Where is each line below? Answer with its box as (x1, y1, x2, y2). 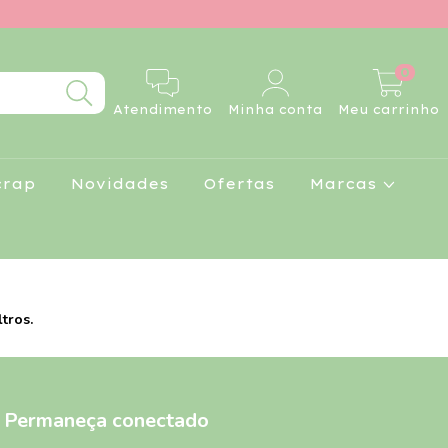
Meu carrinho (338, 102, 440, 118)
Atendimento (112, 102, 212, 118)
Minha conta (228, 102, 324, 118)
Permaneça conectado (4, 407, 209, 434)
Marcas (309, 175, 383, 193)
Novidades (70, 175, 169, 193)
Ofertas (203, 175, 275, 193)
